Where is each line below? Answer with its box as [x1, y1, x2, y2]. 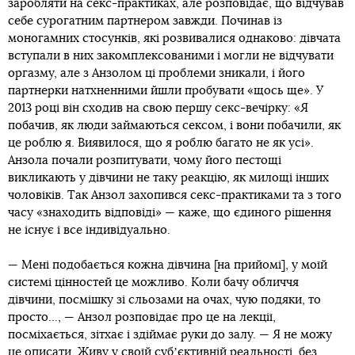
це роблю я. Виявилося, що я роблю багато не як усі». [8, 136, 314, 149]
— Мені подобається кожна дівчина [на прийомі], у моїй [8, 258, 327, 271]
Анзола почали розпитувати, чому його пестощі [8, 154, 281, 166]
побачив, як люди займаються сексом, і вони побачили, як [8, 119, 341, 132]
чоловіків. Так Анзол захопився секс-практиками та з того [8, 189, 342, 201]
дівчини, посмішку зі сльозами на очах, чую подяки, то [8, 293, 321, 306]
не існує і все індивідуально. [8, 223, 170, 236]
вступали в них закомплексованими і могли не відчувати [8, 49, 334, 62]
